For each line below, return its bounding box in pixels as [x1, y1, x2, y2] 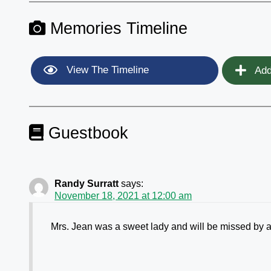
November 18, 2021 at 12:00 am [54, 190, 192, 201]
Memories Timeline [45, 19, 188, 38]
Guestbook [44, 123, 129, 143]
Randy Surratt [54, 178, 119, 189]
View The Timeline [64, 64, 149, 76]
